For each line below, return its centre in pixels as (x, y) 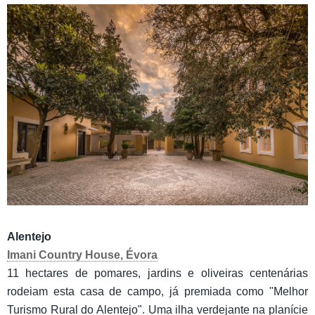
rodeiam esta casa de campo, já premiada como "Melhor (157, 291)
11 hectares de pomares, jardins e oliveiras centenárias (157, 273)
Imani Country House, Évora (82, 255)
